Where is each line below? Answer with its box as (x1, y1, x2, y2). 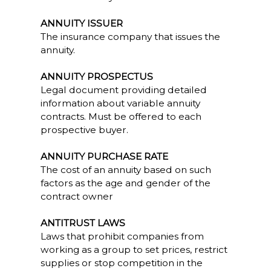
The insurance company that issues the (40, 31, 220, 42)
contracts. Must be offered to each (40, 111, 201, 122)
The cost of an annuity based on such (40, 164, 211, 175)
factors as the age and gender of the (40, 177, 211, 189)
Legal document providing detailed (40, 84, 207, 96)
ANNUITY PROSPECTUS (40, 71, 153, 82)
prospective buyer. (40, 124, 128, 135)
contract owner (40, 191, 113, 202)
